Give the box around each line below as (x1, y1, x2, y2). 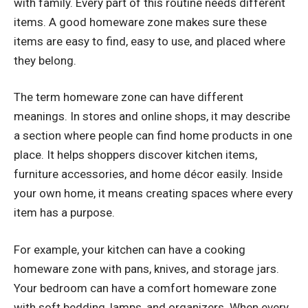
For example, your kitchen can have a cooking (14, 242, 245, 256)
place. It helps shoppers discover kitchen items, (14, 148, 257, 162)
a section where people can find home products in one (14, 129, 292, 143)
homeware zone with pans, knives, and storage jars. (14, 261, 279, 276)
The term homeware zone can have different (14, 90, 243, 104)
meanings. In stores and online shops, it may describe (14, 109, 290, 124)
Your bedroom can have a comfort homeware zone (14, 280, 276, 295)
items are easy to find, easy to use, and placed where (14, 34, 285, 48)
